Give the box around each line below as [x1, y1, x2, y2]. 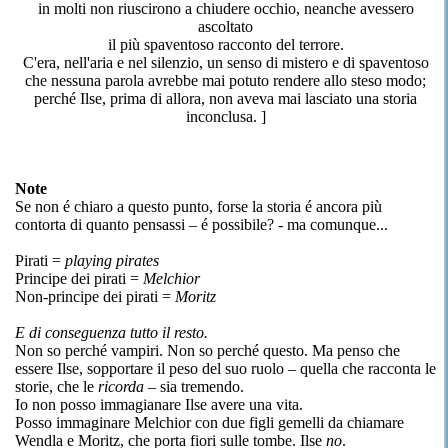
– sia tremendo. [144, 378, 244, 395]
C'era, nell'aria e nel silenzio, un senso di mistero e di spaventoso [22, 54, 429, 71]
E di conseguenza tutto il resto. [15, 324, 208, 341]
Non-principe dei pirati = [15, 288, 175, 305]
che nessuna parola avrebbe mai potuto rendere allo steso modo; [25, 72, 427, 89]
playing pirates [65, 252, 159, 269]
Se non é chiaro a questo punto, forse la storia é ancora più [15, 198, 382, 215]
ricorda [98, 378, 144, 395]
